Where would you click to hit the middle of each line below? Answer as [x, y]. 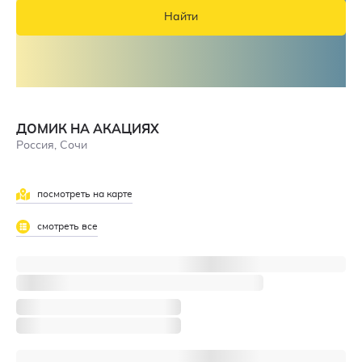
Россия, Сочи [52, 145]
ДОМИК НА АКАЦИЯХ [88, 129]
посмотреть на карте [84, 194]
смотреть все [67, 226]
